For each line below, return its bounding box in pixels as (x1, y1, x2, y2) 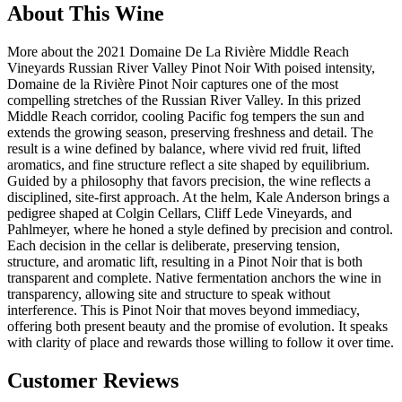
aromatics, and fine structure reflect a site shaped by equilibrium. (7, 156, 370, 172)
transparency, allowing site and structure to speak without (7, 285, 330, 301)
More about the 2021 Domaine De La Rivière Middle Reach (7, 43, 349, 59)
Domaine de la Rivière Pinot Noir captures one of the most (7, 75, 338, 92)
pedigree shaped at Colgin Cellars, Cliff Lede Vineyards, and (7, 205, 352, 221)
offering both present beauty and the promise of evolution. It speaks (7, 318, 388, 334)
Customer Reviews (7, 368, 179, 392)
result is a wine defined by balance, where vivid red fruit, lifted (7, 140, 361, 156)
